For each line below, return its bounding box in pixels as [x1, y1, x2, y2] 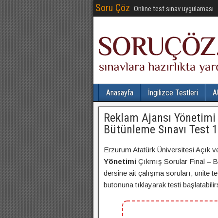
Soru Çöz [95, 2, 130, 14]
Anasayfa [106, 88, 133, 97]
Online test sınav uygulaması [134, 4, 214, 13]
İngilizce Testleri [148, 88, 198, 97]
